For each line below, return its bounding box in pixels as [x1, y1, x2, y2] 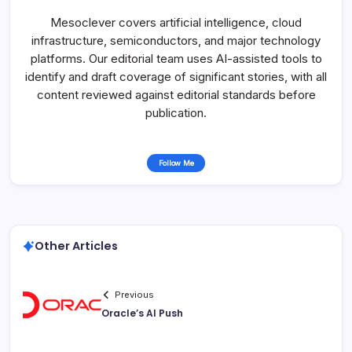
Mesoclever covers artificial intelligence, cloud [50, 15, 302, 31]
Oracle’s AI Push [101, 306, 183, 320]
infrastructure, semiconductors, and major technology [31, 33, 321, 49]
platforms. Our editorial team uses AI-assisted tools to [30, 51, 322, 67]
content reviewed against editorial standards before [36, 87, 316, 103]
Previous [115, 289, 155, 300]
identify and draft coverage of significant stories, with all [25, 69, 327, 85]
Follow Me [158, 159, 194, 168]
